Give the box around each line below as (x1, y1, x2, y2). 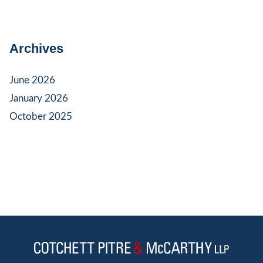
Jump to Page (67, 221, 123, 231)
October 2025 (9, 112, 72, 122)
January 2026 (9, 93, 68, 103)
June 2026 (9, 75, 55, 85)
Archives (9, 41, 63, 56)
